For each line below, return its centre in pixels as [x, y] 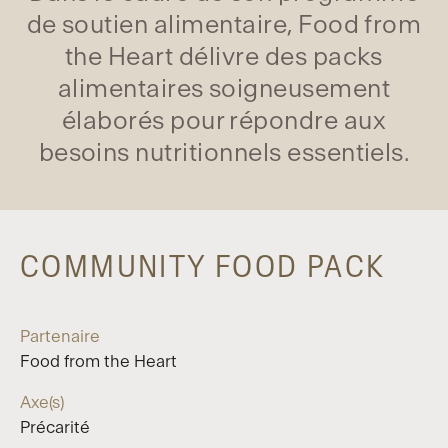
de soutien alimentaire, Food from [224, 25]
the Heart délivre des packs [224, 57]
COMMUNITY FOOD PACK [203, 267]
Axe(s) [42, 402]
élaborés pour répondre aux [224, 121]
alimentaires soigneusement [224, 89]
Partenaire [60, 336]
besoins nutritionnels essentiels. [224, 153]
